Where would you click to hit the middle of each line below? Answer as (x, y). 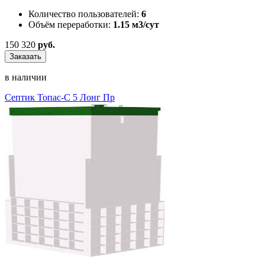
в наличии (26, 77)
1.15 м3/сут (136, 24)
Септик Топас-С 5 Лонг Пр (60, 97)
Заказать (25, 56)
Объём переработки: (70, 24)
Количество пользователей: (84, 14)
